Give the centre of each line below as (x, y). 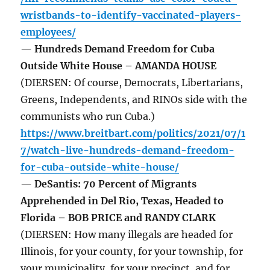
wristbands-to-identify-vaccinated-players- (131, 15)
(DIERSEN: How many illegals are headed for (127, 235)
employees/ (49, 32)
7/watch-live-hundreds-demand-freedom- (128, 150)
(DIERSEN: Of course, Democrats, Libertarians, (132, 83)
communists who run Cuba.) (88, 117)
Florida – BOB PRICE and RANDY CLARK (118, 218)
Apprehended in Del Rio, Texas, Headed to (122, 201)
